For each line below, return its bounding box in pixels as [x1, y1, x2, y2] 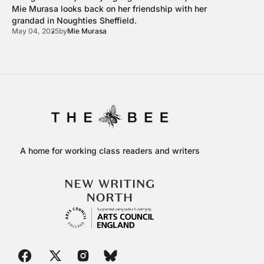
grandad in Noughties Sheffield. [12, 15, 137, 25]
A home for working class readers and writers [19, 145, 200, 156]
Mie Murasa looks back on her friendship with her [12, 3, 207, 14]
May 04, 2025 [12, 26, 59, 35]
